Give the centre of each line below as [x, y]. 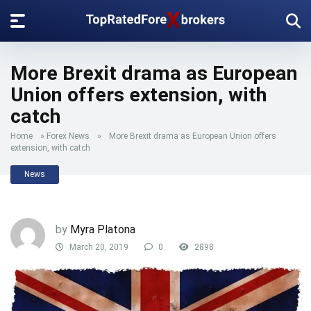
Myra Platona [103, 229]
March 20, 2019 [98, 247]
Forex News [68, 136]
